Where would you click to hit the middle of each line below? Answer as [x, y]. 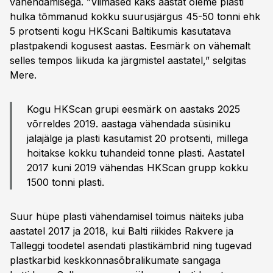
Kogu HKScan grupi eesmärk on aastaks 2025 [133, 109]
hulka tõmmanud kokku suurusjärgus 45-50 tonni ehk [135, 16]
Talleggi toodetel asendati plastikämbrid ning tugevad [131, 246]
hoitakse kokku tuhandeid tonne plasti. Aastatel [136, 153]
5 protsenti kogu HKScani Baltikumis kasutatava [120, 31]
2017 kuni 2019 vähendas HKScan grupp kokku [137, 168]
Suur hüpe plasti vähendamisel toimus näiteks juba [127, 216]
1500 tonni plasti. [66, 182]
